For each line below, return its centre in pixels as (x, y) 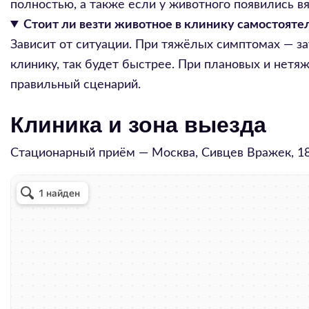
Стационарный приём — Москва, (106, 153)
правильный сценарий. (76, 85)
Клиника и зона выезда (138, 125)
